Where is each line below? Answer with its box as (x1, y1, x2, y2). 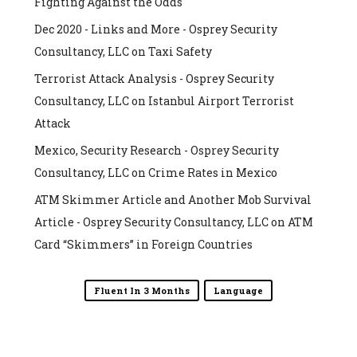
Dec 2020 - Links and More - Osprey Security (33, 21, 277, 37)
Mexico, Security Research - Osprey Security (33, 142, 279, 158)
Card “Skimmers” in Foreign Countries (33, 236, 253, 252)
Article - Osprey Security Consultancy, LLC (33, 214, 269, 229)
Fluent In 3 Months (94, 284, 190, 296)
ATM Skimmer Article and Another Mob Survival (33, 191, 312, 207)
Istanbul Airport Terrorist (147, 92, 294, 108)
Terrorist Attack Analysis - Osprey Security (33, 70, 274, 86)
